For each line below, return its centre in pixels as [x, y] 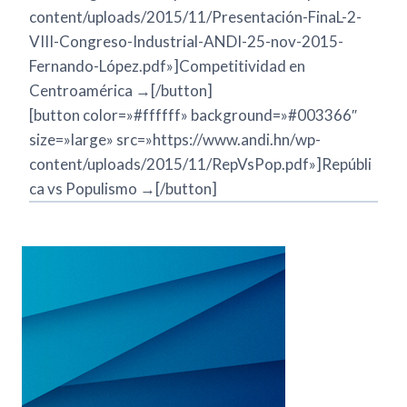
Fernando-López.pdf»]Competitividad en [167, 66]
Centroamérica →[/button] [121, 91]
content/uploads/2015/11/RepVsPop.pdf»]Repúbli [200, 164]
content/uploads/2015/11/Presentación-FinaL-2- [195, 17]
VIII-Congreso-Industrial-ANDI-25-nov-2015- [186, 42]
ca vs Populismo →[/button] [123, 189]
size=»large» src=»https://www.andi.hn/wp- [175, 140]
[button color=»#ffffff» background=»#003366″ [193, 115]
